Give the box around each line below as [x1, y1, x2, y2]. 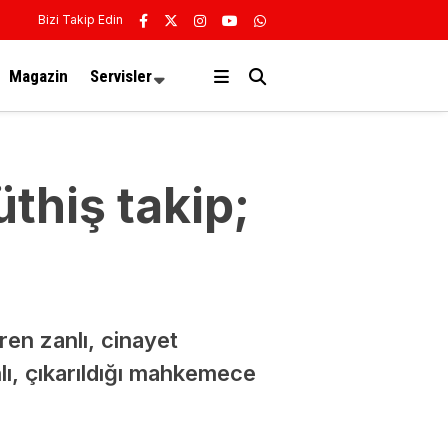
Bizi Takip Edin [38, 12, 123, 27]
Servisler [90, 65, 152, 86]
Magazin [9, 65, 68, 86]
